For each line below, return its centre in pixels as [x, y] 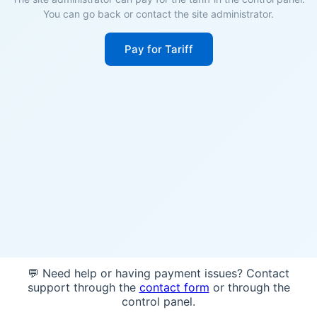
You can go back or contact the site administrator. [158, 14]
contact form [174, 287]
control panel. [158, 301]
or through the [249, 287]
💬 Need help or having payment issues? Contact [158, 273]
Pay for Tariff [158, 49]
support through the [83, 287]
